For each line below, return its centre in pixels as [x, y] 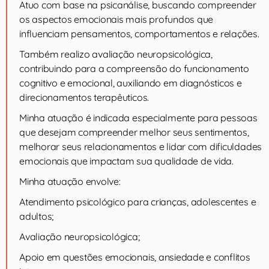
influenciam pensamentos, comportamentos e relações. [139, 34]
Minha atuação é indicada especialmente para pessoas [138, 118]
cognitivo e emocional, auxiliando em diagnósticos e [131, 83]
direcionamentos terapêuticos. [84, 97]
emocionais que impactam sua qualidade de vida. [126, 161]
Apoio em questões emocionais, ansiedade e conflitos [135, 257]
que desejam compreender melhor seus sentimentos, [134, 132]
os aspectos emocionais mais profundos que [116, 19]
